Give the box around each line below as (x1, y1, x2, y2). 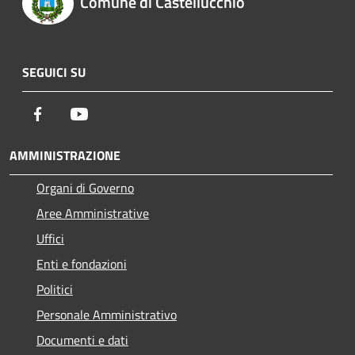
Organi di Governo (36, 177, 134, 197)
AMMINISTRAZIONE (10, 145, 120, 165)
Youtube (88, 103, 132, 123)
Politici (36, 279, 73, 299)
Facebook (47, 103, 96, 123)
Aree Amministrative (36, 203, 149, 223)
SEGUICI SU (22, 62, 86, 82)
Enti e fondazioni (36, 254, 127, 273)
